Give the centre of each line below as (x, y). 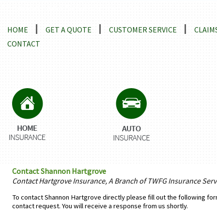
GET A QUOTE (69, 30)
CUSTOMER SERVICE (143, 30)
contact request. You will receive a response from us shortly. (100, 206)
